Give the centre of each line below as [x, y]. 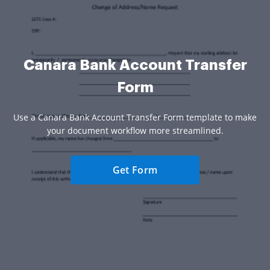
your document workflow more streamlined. [135, 131]
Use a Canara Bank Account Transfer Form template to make [135, 118]
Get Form [135, 170]
